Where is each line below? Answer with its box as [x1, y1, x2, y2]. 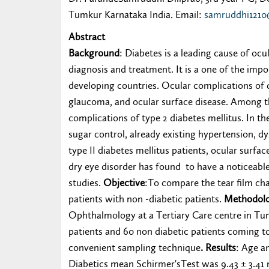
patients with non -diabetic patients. [68, 193, 224, 205]
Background [68, 47, 119, 59]
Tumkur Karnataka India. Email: [68, 8, 204, 20]
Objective [103, 177, 145, 189]
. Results [201, 241, 236, 253]
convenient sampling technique [68, 241, 201, 253]
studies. [68, 177, 103, 189]
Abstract [68, 31, 105, 43]
